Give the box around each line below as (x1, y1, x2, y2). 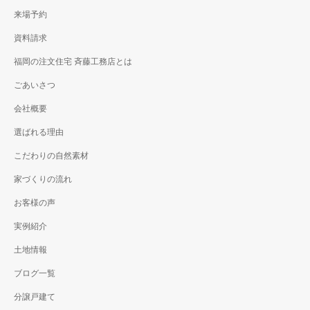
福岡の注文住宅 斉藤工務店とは (14, 57, 132, 67)
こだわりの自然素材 (14, 151, 89, 161)
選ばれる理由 (14, 127, 64, 138)
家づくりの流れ (14, 174, 72, 185)
